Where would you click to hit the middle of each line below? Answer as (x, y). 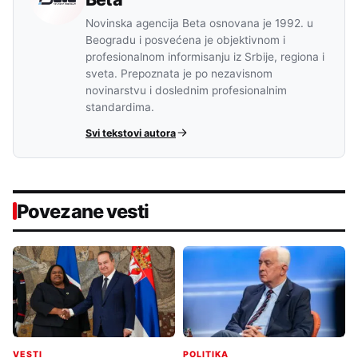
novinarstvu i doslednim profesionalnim (186, 90)
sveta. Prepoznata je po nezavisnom (179, 73)
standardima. (120, 107)
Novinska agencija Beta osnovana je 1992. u (199, 23)
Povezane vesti (83, 211)
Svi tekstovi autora (131, 133)
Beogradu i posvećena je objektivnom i (185, 40)
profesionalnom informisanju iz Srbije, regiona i (205, 56)
